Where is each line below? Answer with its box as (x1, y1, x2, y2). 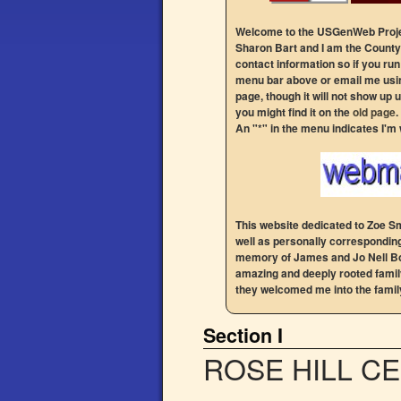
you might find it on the (235, 104, 353, 120)
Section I (203, 321, 283, 349)
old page (353, 104, 396, 120)
